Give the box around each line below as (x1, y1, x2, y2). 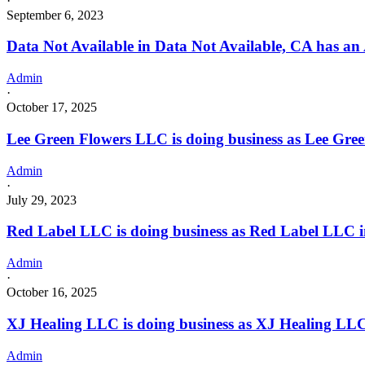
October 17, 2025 (7, 100, 97, 115)
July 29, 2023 (7, 192, 77, 207)
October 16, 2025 (7, 285, 97, 300)
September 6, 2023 (7, 7, 103, 22)
